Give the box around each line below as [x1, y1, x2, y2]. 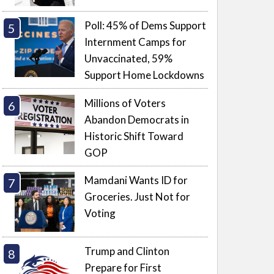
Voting [84, 207, 116, 220]
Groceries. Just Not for [84, 190, 191, 204]
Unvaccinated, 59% [84, 52, 173, 65]
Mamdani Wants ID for [84, 174, 188, 187]
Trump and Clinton [84, 245, 170, 258]
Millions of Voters [84, 96, 166, 109]
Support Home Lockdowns [84, 68, 205, 82]
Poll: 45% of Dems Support [84, 19, 207, 32]
